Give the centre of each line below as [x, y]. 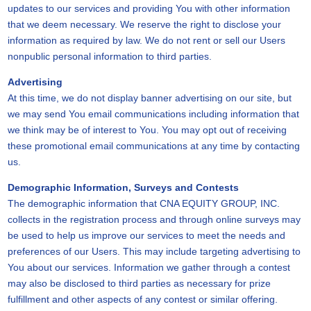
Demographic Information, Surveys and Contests [123, 187]
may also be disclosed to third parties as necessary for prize [139, 283]
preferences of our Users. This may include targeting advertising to [154, 251]
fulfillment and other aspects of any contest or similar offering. [142, 299]
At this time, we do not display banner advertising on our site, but [149, 98]
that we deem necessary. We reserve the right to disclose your [144, 24]
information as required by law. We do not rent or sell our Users [146, 40]
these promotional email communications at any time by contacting [153, 146]
